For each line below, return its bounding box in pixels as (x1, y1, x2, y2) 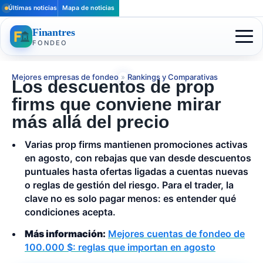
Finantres (32, 26, 75, 38)
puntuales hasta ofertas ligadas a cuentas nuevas (25, 165, 248, 177)
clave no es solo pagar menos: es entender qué (25, 192, 236, 204)
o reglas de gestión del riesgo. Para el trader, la (25, 178, 234, 191)
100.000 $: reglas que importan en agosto (25, 241, 215, 254)
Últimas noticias (8, 4, 58, 12)
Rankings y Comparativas (127, 72, 218, 82)
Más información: (25, 228, 106, 240)
